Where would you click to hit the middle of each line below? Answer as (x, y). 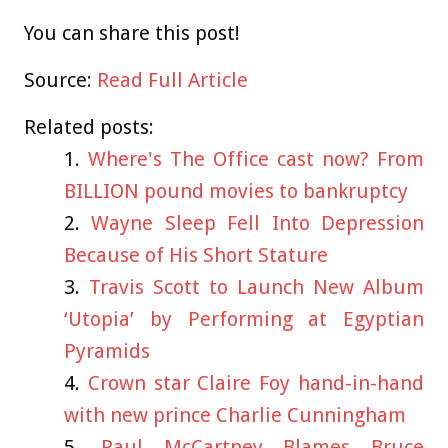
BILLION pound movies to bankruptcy (236, 191)
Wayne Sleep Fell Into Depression (258, 223)
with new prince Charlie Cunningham (235, 415)
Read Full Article (172, 80)
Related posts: (89, 127)
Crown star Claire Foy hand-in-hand (256, 383)
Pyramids (107, 351)
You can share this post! (132, 33)
